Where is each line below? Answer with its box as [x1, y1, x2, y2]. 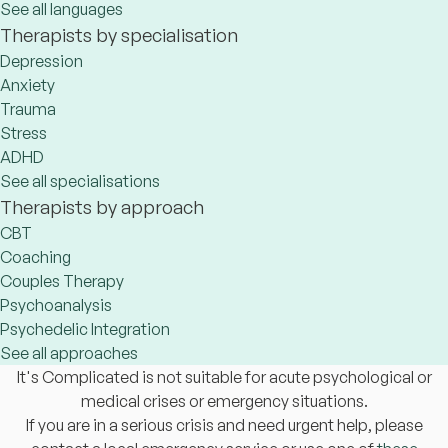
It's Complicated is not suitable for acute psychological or [16, 367, 432, 387]
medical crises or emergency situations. [80, 391, 368, 411]
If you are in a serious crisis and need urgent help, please [25, 415, 423, 435]
